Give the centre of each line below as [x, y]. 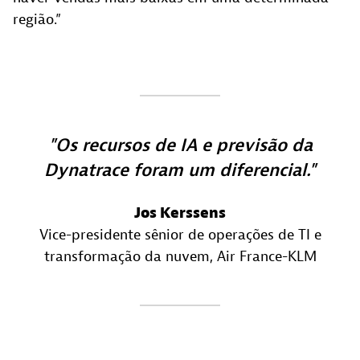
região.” [37, 19]
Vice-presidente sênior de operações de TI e [180, 235]
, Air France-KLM [263, 256]
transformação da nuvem [127, 256]
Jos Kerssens [180, 213]
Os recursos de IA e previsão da [184, 145]
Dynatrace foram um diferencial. [176, 170]
